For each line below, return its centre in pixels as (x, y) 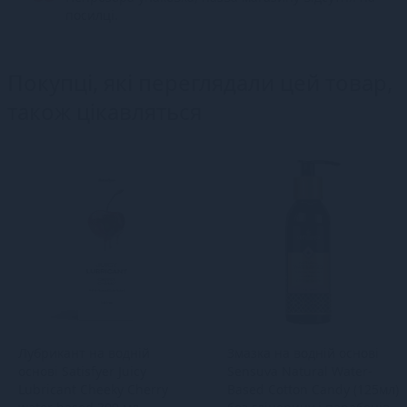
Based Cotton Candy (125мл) (313, 389)
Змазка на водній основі (303, 352)
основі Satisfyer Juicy (82, 371)
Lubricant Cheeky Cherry (93, 389)
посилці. (92, 15)
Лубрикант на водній (84, 352)
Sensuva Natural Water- (300, 371)
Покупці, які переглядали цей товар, (200, 82)
